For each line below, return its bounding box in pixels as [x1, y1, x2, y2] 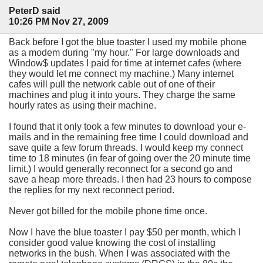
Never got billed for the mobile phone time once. [9, 205, 207, 216]
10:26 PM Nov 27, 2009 [9, 16, 109, 26]
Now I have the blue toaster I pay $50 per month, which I [9, 227, 241, 237]
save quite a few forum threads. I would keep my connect [9, 142, 243, 153]
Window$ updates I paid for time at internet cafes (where [9, 58, 241, 68]
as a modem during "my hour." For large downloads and [9, 47, 240, 58]
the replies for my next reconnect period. [9, 184, 174, 195]
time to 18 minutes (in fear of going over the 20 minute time [9, 153, 251, 163]
